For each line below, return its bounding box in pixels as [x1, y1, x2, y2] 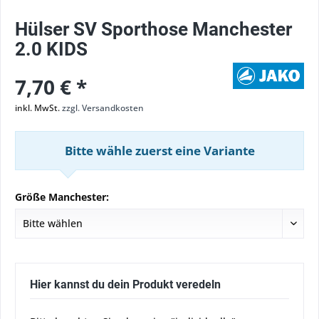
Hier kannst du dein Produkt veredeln [30, 278, 221, 291]
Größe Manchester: [15, 190, 109, 204]
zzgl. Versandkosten [62, 102, 144, 114]
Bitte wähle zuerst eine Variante [64, 142, 255, 159]
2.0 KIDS [15, 38, 88, 60]
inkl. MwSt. [15, 102, 62, 114]
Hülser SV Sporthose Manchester [15, 19, 292, 40]
